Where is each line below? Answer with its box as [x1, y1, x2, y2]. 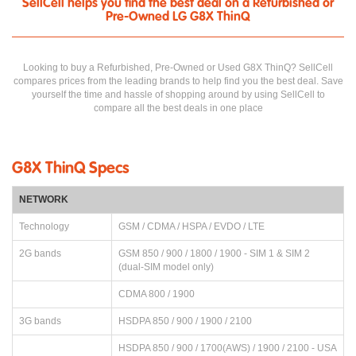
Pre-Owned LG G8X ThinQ [106, 10, 250, 24]
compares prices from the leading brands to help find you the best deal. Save [13, 75, 343, 87]
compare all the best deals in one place [93, 102, 263, 114]
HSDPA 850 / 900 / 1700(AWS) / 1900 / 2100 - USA [118, 342, 337, 354]
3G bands [19, 315, 61, 327]
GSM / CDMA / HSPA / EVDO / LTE [118, 220, 265, 232]
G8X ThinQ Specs [12, 161, 130, 177]
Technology [19, 220, 69, 232]
